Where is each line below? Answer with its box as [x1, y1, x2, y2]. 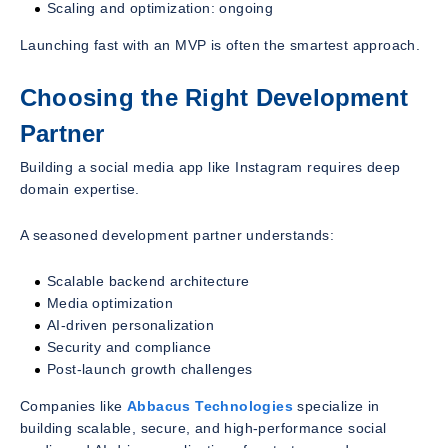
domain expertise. [20, 181, 140, 198]
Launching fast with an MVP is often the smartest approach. [20, 36, 421, 53]
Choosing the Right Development [20, 83, 409, 111]
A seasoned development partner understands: [20, 227, 335, 244]
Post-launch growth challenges [47, 361, 253, 378]
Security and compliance [47, 339, 212, 356]
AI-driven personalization [47, 317, 214, 334]
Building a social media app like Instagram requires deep [20, 159, 401, 176]
